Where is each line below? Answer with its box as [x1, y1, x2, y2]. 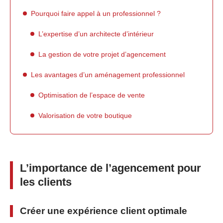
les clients [20, 176, 72, 188]
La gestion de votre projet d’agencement [38, 50, 166, 58]
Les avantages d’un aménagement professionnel [31, 70, 185, 79]
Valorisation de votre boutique [38, 111, 132, 119]
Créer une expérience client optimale [20, 206, 187, 216]
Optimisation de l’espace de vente [38, 91, 145, 99]
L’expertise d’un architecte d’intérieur [38, 29, 154, 38]
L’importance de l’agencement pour [20, 162, 201, 174]
